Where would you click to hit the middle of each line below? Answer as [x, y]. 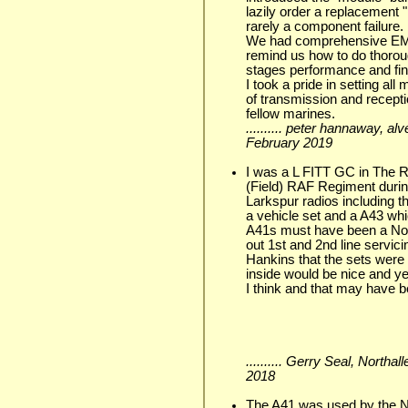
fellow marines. [291, 113]
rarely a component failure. [325, 26]
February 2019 [289, 143]
